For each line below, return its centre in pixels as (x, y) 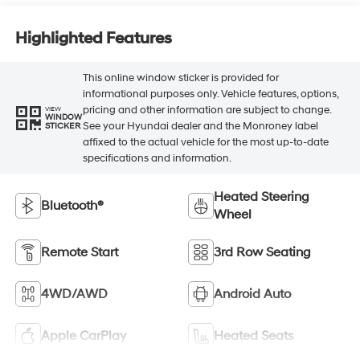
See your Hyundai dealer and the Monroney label (200, 126)
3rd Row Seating (262, 253)
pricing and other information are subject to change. (207, 110)
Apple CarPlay (83, 336)
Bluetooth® (72, 206)
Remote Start (79, 253)
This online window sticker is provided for (180, 78)
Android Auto (252, 295)
